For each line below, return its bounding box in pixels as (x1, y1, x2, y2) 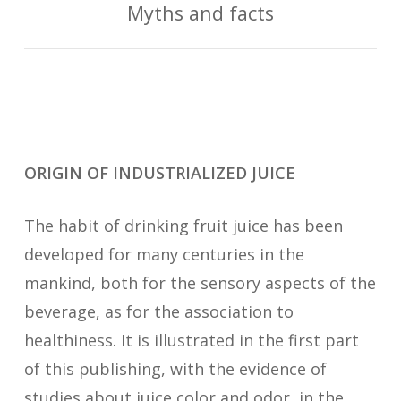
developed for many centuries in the (23, 243, 304, 265)
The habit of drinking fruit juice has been (23, 215, 343, 236)
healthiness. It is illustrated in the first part (23, 329, 359, 351)
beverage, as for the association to (23, 301, 294, 322)
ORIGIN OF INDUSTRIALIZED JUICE (23, 162, 295, 183)
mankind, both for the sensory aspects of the (23, 272, 376, 294)
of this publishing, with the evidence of (23, 358, 327, 380)
